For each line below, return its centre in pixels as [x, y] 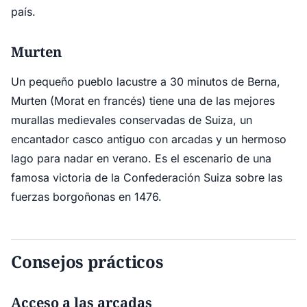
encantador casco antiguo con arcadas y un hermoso [149, 139]
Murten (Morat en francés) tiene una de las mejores [143, 101]
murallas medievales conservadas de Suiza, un [132, 120]
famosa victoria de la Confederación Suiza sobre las [147, 177]
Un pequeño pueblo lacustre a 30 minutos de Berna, [146, 82]
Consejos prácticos [87, 261]
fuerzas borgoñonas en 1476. [86, 197]
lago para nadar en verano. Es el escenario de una [141, 158]
